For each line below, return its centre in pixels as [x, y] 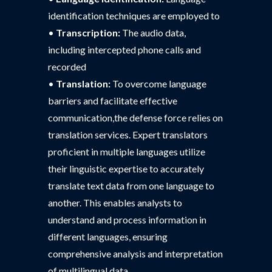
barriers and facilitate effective [113, 100]
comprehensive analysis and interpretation [135, 253]
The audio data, [153, 32]
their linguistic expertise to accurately [126, 168]
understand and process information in [127, 219]
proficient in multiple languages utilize [127, 151]
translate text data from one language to [131, 185]
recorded [67, 66]
